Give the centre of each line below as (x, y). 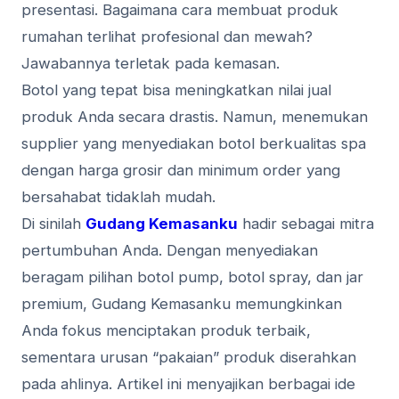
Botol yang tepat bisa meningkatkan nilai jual (176, 90)
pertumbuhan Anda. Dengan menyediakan (170, 251)
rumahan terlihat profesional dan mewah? (167, 37)
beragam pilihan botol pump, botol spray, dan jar (192, 277)
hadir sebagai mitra (306, 224)
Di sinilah (53, 224)
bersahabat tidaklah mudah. (118, 197)
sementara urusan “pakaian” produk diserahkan (189, 358)
